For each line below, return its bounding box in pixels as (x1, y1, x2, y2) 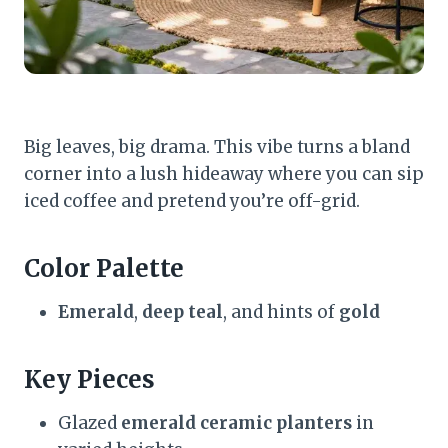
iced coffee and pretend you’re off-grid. (24, 189, 360, 212)
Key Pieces (24, 363, 155, 395)
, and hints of (223, 300, 339, 323)
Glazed (58, 411, 121, 434)
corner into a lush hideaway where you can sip (24, 162, 424, 185)
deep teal (142, 300, 223, 323)
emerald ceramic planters (121, 411, 352, 434)
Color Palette (24, 252, 184, 284)
